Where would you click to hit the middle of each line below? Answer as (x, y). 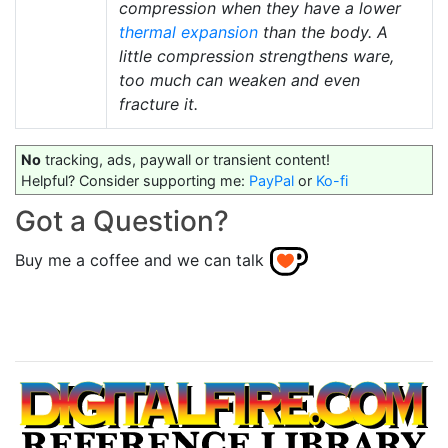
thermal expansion (188, 31)
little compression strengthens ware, (256, 55)
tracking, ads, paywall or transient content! (185, 159)
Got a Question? (122, 220)
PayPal (271, 180)
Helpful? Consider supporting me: (135, 180)
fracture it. (158, 103)
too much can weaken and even (239, 79)
